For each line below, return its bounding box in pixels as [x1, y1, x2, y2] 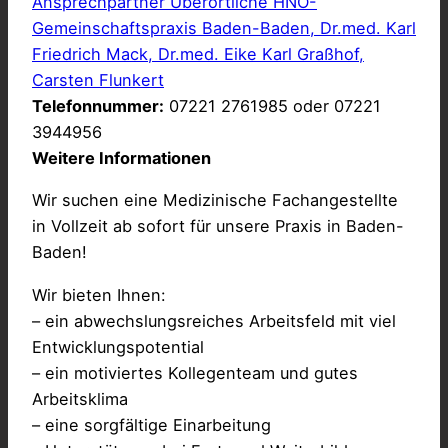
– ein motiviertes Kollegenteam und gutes [32, 362, 358, 383]
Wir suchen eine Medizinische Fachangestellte [32, 190, 398, 211]
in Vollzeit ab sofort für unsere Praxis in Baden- [32, 216, 404, 237]
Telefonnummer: [32, 95, 164, 116]
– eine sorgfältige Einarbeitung [32, 414, 271, 435]
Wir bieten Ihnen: [32, 284, 166, 305]
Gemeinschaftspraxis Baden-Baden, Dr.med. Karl [32, 17, 416, 38]
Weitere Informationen [32, 147, 211, 168]
